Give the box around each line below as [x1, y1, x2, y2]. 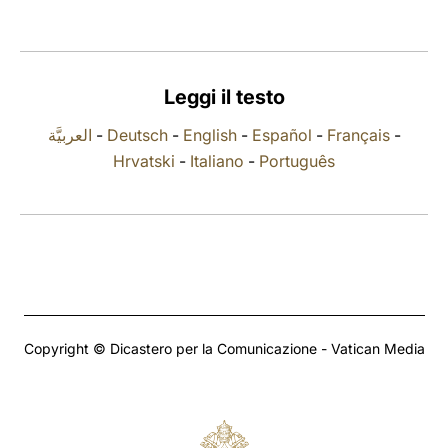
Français [326, 125, 390, 145]
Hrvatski [113, 151, 175, 171]
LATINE [317, 24, 369, 43]
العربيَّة [47, 125, 92, 145]
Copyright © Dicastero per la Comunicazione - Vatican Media [23, 340, 425, 357]
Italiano [190, 151, 244, 171]
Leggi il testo [163, 85, 285, 109]
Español [251, 125, 312, 145]
